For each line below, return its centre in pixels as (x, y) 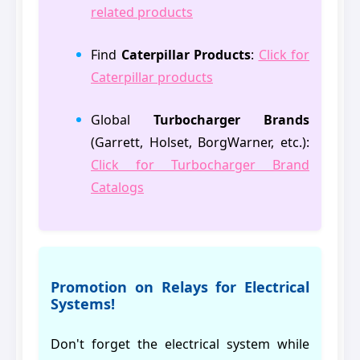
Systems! (83, 304)
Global (122, 120)
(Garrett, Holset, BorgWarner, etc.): (200, 143)
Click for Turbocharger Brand (200, 165)
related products (142, 12)
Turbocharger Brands (231, 120)
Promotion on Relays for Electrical (180, 287)
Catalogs (117, 188)
